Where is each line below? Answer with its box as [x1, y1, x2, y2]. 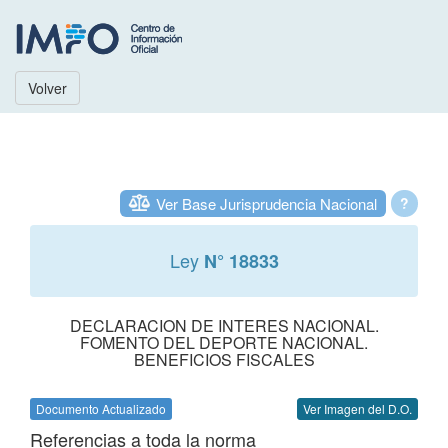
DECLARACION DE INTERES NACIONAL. [69, 314, 379, 337]
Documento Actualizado [36, 400, 166, 417]
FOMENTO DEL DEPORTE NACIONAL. [80, 331, 368, 354]
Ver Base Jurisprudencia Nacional [156, 193, 377, 214]
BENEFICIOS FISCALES [133, 348, 315, 371]
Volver [28, 78, 67, 98]
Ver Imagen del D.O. [303, 400, 412, 417]
